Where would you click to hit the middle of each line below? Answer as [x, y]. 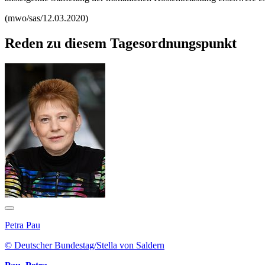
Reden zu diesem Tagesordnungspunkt [121, 43]
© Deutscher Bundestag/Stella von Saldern [85, 245]
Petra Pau [22, 225]
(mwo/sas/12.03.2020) [46, 18]
